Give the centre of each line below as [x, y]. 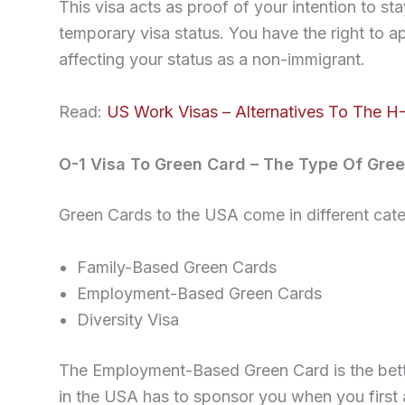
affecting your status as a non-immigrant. [212, 60]
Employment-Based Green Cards [199, 293]
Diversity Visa [128, 319]
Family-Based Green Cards [177, 267]
